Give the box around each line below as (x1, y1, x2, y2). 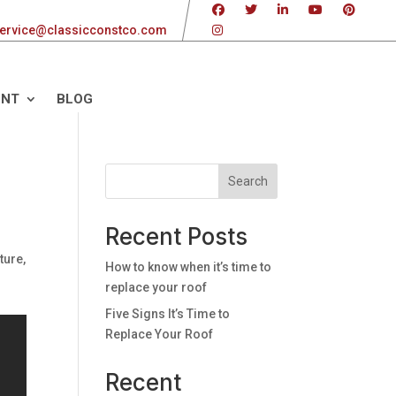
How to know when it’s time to (105, 260, 272, 274)
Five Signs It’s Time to (105, 307, 231, 321)
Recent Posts (105, 223, 248, 250)
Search (227, 174, 268, 188)
